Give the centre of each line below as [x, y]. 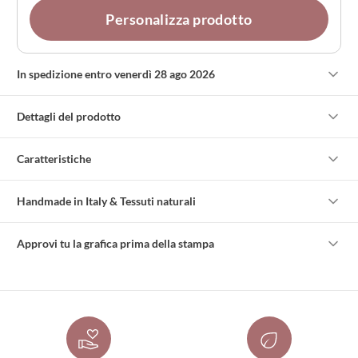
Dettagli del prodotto [69, 117]
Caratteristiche [54, 159]
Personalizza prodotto [179, 20]
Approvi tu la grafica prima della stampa [116, 244]
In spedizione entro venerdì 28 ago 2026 [116, 74]
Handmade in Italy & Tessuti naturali [107, 201]
